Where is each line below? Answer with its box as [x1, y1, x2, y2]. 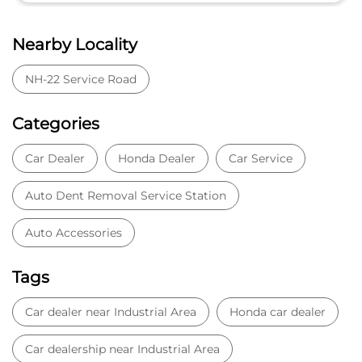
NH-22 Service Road [25, 71, 137, 86]
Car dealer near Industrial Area [25, 304, 196, 319]
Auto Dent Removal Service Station [25, 187, 226, 203]
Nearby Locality [12, 34, 137, 54]
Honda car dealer [229, 304, 326, 319]
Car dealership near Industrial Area [25, 341, 220, 356]
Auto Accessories [25, 225, 122, 240]
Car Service [229, 150, 293, 166]
